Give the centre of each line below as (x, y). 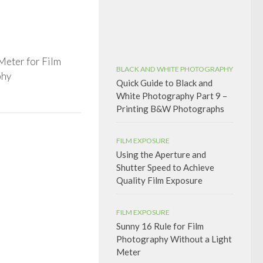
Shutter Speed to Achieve (165, 167)
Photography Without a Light (174, 239)
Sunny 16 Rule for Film (160, 226)
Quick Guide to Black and (164, 83)
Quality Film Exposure (159, 180)
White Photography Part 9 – (172, 96)
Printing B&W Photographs (170, 109)
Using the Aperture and (161, 154)
